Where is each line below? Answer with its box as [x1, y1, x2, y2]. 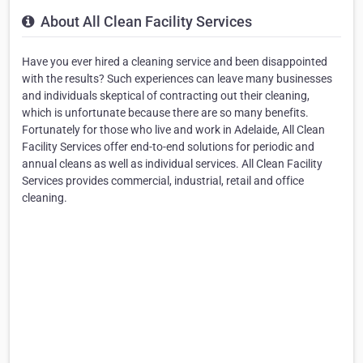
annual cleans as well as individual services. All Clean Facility [22, 157, 322, 171]
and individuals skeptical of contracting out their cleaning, [22, 89, 310, 103]
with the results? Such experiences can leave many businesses [22, 72, 332, 86]
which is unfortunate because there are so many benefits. [22, 106, 309, 120]
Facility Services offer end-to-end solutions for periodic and [22, 140, 314, 154]
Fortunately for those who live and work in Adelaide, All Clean [22, 123, 325, 137]
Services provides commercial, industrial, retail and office [22, 174, 304, 188]
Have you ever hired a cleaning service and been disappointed [22, 55, 327, 69]
